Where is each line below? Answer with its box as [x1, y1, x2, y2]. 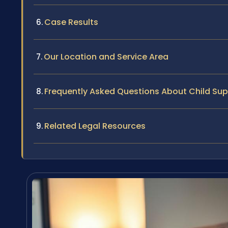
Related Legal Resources [44, 120, 146, 132]
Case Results [44, 16, 98, 28]
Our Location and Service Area [44, 50, 168, 63]
